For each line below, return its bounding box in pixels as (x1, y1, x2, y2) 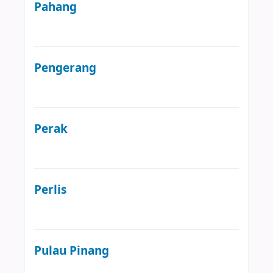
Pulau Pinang (34, 241, 109, 260)
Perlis (34, 180, 66, 199)
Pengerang (34, 58, 96, 77)
